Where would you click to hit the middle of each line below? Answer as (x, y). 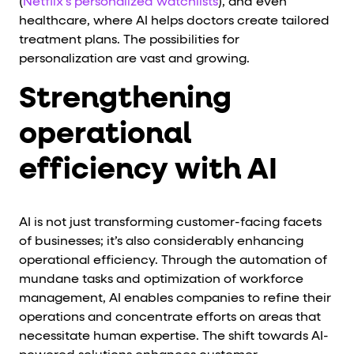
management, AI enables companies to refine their (175, 298)
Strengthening (125, 98)
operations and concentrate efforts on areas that (170, 317)
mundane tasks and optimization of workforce (161, 279)
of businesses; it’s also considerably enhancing (161, 241)
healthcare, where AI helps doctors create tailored (174, 21)
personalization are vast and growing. (134, 59)
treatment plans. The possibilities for (129, 40)
